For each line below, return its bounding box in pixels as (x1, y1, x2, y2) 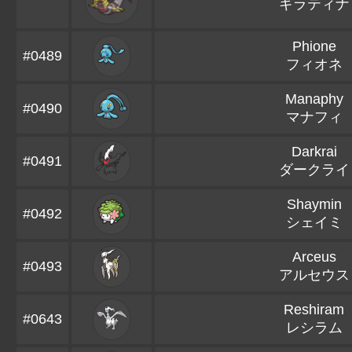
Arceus (291, 249, 336, 265)
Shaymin (286, 196, 342, 212)
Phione (291, 38, 336, 54)
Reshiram (284, 302, 344, 317)
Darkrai (291, 144, 337, 159)
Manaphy (284, 91, 343, 107)
